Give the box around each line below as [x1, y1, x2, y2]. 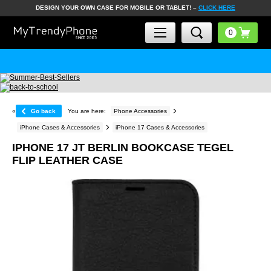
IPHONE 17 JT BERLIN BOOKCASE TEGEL [12, 142, 233, 154]
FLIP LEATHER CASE [12, 154, 123, 166]
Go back [31, 108, 56, 114]
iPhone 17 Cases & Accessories [116, 124, 204, 131]
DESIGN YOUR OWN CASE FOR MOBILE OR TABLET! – [36, 4, 198, 11]
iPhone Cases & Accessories [20, 124, 100, 131]
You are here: [68, 108, 106, 114]
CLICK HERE [198, 4, 235, 11]
